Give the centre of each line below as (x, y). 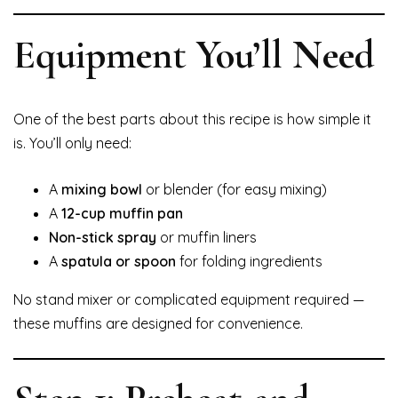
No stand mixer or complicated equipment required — (189, 300)
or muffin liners (207, 238)
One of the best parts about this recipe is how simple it (192, 119)
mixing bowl (102, 190)
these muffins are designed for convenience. (158, 324)
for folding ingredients (249, 262)
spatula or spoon (119, 262)
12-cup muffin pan (122, 214)
